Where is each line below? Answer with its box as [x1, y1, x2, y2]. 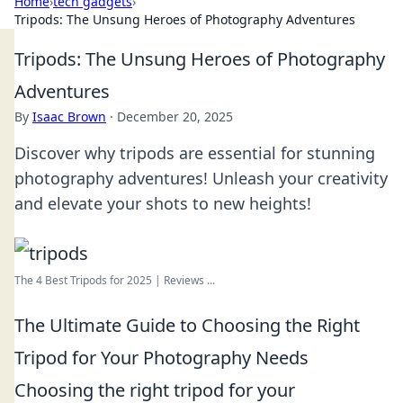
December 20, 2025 [117, 108, 233, 125]
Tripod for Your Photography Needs [14, 345, 309, 370]
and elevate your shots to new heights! [14, 193, 311, 214]
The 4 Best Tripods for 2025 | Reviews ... [14, 273, 215, 288]
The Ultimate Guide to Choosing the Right [14, 313, 360, 337]
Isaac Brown [32, 108, 106, 125]
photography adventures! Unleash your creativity [14, 167, 388, 189]
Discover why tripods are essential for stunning [14, 142, 375, 164]
